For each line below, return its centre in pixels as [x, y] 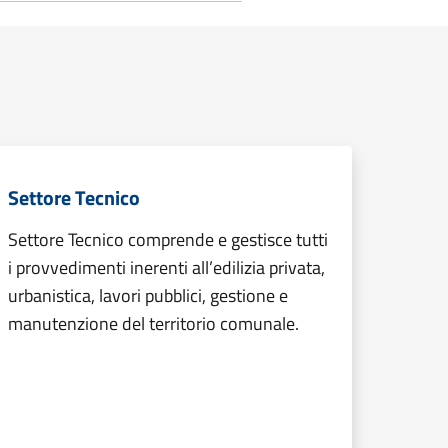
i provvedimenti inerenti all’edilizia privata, [166, 267]
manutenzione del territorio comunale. [153, 323]
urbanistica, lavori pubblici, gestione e [148, 295]
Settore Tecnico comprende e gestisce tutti [168, 239]
